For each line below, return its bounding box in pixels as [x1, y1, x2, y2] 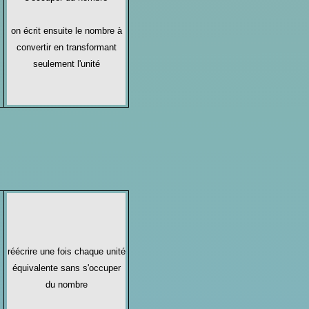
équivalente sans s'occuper [12, 262, 121, 273]
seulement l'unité [32, 58, 100, 69]
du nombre [45, 279, 88, 290]
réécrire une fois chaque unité [7, 246, 126, 257]
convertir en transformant [16, 41, 117, 52]
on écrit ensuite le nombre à [10, 25, 122, 36]
